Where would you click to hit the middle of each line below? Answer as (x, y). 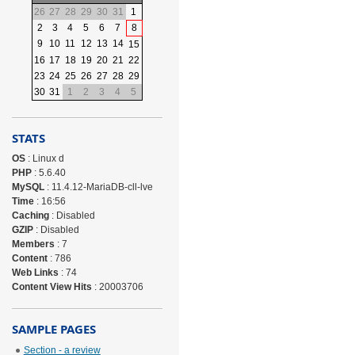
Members (33, 244)
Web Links (35, 273)
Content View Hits (52, 287)
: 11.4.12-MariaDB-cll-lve (98, 187)
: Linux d (44, 158)
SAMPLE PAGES (53, 329)
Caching (30, 216)
